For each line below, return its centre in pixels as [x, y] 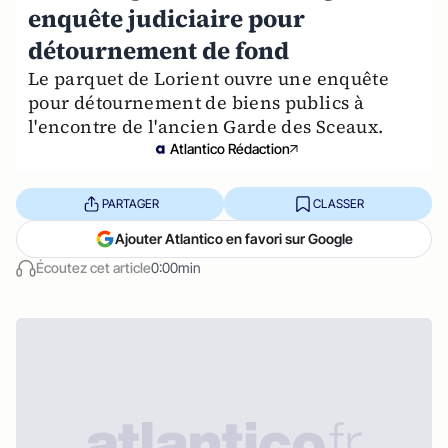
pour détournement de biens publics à [196, 102]
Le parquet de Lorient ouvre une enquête [209, 78]
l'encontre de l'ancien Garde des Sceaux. [206, 126]
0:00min [176, 267]
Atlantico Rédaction [230, 148]
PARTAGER [130, 203]
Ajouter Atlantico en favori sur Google [234, 238]
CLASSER [338, 203]
